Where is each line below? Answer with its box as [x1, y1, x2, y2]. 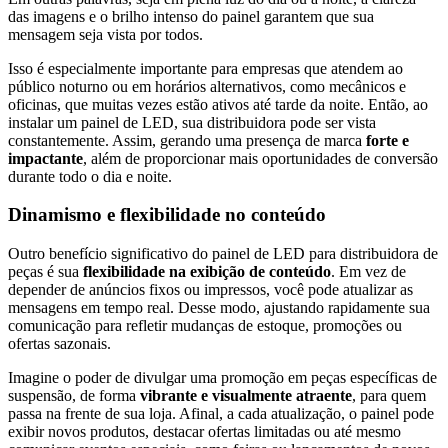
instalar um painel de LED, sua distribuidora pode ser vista [8, 113, 376, 131]
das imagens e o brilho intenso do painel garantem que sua [8, 7, 374, 25]
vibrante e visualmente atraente [140, 387, 352, 405]
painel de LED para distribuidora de [212, 245, 438, 263]
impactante [8, 149, 83, 167]
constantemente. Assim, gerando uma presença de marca [8, 131, 366, 149]
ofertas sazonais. [8, 335, 111, 353]
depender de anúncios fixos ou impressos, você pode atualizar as [8, 281, 413, 299]
